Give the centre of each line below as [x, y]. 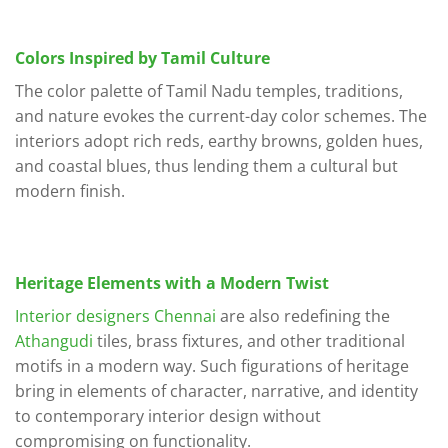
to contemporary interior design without [168, 415]
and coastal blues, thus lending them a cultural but [206, 166]
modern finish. [70, 191]
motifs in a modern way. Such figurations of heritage [212, 365]
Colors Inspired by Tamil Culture [142, 58]
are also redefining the [303, 315]
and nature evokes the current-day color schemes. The [221, 116]
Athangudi [54, 340]
